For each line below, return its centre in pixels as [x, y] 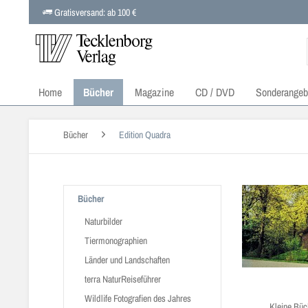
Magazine [154, 92]
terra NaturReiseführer [123, 279]
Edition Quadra [145, 135]
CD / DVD [215, 92]
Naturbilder [103, 221]
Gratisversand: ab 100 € [94, 12]
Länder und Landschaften [127, 260]
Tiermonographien [116, 241]
